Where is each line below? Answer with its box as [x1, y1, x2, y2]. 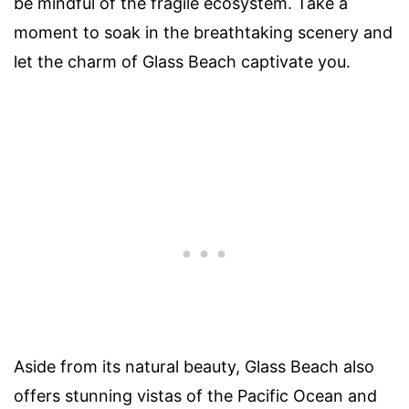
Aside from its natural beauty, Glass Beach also [14, 357, 374, 377]
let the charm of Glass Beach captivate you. [14, 52, 351, 72]
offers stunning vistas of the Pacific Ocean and [14, 386, 377, 406]
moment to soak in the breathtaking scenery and [14, 23, 393, 43]
